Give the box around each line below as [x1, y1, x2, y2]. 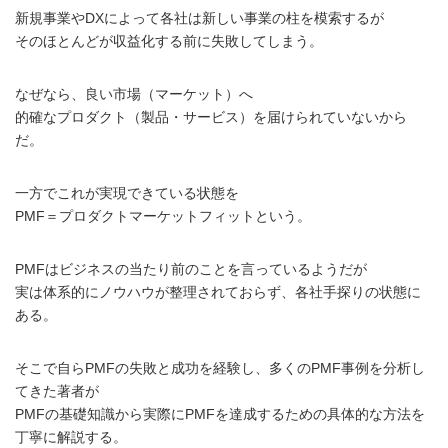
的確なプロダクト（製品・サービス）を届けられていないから [15, 108, 407, 125]
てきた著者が [15, 382, 99, 399]
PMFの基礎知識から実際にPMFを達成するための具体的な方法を [15, 405, 425, 422]
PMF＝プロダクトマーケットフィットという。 [15, 207, 311, 224]
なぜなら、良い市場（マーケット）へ [15, 85, 253, 102]
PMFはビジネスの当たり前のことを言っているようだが [15, 260, 367, 277]
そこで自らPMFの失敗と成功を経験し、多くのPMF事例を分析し [15, 359, 425, 376]
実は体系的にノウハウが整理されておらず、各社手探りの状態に [15, 283, 421, 300]
